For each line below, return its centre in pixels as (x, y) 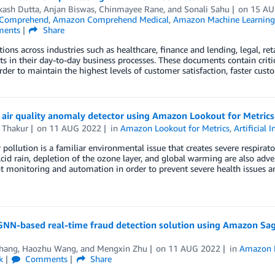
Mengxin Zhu (122, 248)
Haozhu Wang (49, 248)
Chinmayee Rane (131, 9)
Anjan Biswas (69, 9)
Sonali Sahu (207, 9)
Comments (45, 258)
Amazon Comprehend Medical (110, 19)
